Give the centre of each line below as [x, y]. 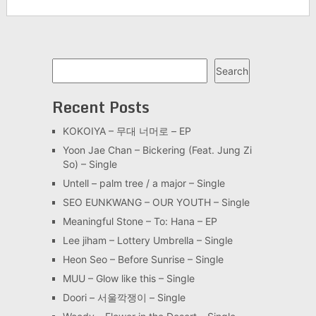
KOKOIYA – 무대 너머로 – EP [127, 131]
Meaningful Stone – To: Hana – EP [140, 221]
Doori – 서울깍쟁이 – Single [124, 298]
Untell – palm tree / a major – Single [144, 183]
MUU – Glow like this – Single [128, 279]
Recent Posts [101, 107]
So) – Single [90, 164]
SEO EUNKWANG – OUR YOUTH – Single [156, 202]
